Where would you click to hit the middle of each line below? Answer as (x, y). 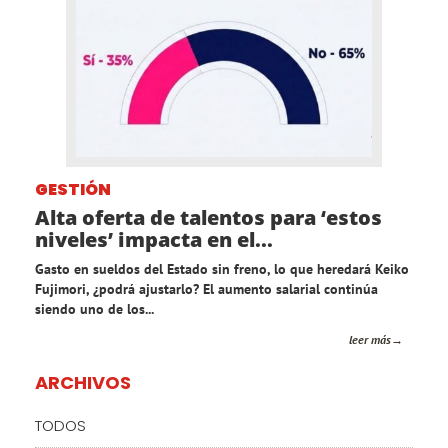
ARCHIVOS (83, 383)
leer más (370, 340)
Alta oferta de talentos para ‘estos (208, 218)
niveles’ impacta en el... (154, 240)
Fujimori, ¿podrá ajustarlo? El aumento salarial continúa (206, 289)
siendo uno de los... (94, 309)
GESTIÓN (73, 190)
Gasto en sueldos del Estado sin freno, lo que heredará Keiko (222, 269)
